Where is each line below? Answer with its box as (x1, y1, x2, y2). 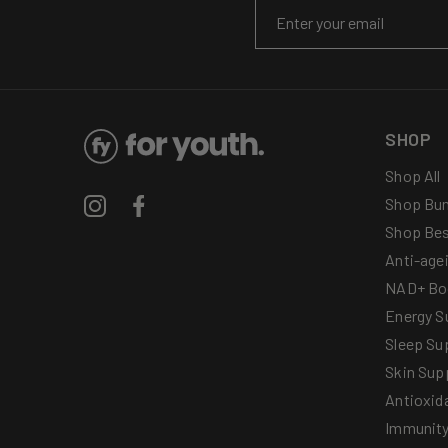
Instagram (82, 205, 148, 223)
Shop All (385, 166, 441, 185)
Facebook (126, 205, 190, 223)
